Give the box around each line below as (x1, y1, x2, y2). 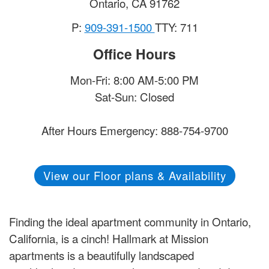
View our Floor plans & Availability (43, 168, 226, 184)
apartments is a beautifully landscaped (9, 247, 194, 264)
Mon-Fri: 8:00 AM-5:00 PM (70, 71, 199, 88)
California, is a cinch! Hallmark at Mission (9, 230, 208, 247)
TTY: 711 (154, 19, 198, 35)
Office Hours (93, 44, 176, 64)
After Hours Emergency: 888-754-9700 (41, 122, 228, 139)
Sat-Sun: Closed (95, 88, 174, 105)
